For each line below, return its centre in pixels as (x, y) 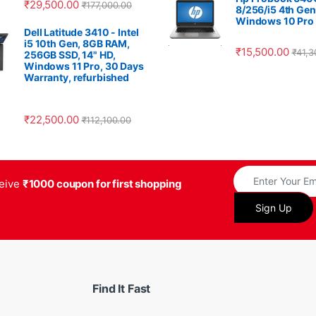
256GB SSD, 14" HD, (70, 54)
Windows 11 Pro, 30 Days (84, 66)
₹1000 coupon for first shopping (102, 183)
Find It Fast (122, 289)
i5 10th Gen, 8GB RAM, (77, 43)
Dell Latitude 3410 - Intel (81, 32)
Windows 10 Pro (275, 20)
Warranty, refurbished (77, 77)
